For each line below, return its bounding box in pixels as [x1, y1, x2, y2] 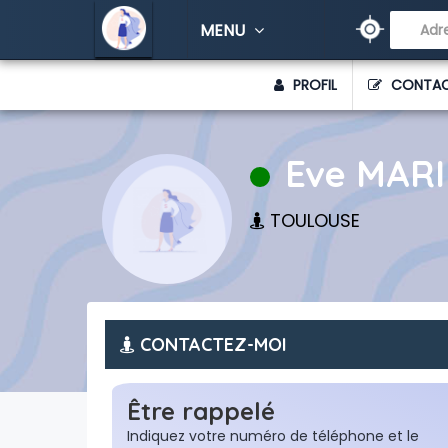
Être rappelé [127, 396, 275, 426]
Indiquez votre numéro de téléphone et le [127, 426, 419, 446]
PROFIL [288, 75, 337, 95]
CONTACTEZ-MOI [134, 333, 287, 356]
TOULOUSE [270, 208, 361, 233]
